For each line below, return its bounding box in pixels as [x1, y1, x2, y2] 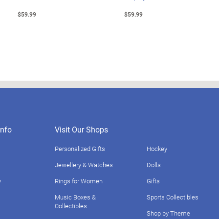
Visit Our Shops [55, 124, 108, 134]
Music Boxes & [55, 192, 96, 201]
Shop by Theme [147, 208, 190, 218]
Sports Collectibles [147, 192, 198, 201]
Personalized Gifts [55, 144, 105, 153]
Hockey [147, 144, 167, 153]
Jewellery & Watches [55, 160, 113, 169]
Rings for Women [55, 176, 103, 185]
